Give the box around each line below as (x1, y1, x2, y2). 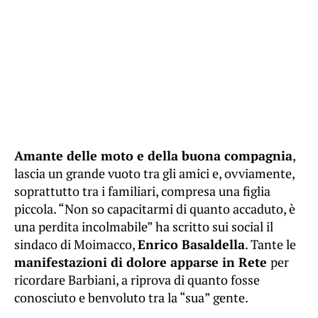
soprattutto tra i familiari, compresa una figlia (14, 182, 270, 200)
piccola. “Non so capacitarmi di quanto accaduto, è (14, 200, 295, 218)
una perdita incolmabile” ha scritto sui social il (14, 218, 273, 236)
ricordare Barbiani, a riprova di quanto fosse (14, 271, 260, 289)
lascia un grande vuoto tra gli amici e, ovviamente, (14, 165, 295, 182)
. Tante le (245, 236, 296, 253)
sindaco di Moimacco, (14, 236, 138, 253)
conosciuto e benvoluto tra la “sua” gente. (14, 289, 248, 307)
